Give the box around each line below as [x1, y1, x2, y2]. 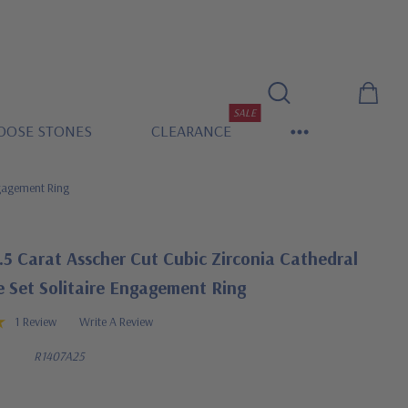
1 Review [15, 313, 56, 330]
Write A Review [79, 313, 153, 330]
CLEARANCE [150, 120, 231, 141]
